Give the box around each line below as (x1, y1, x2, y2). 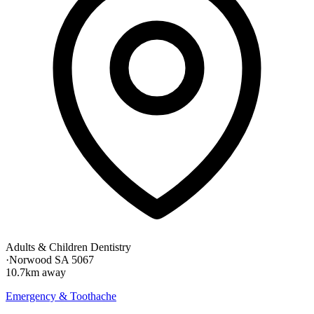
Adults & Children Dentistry (6, 240, 131, 253)
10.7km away (6, 266, 66, 278)
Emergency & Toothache (6, 289, 116, 302)
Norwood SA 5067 (9, 253, 94, 266)
